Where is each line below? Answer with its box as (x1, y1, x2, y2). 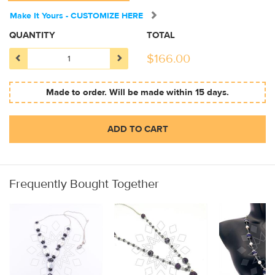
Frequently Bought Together (9, 176, 159, 192)
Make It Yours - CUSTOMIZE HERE (10, 10, 143, 22)
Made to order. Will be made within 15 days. (46, 87, 229, 99)
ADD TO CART (107, 123, 168, 136)
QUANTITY (9, 29, 55, 42)
